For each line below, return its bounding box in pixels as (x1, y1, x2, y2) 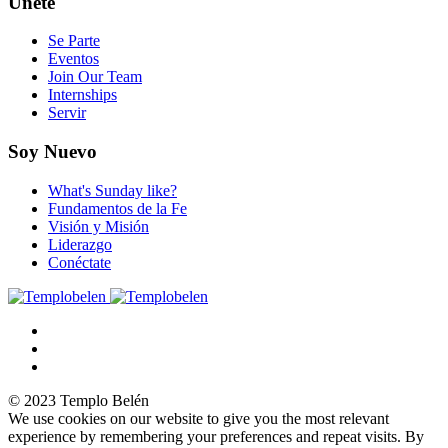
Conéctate (48, 253, 111, 271)
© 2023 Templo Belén (8, 391, 149, 409)
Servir (48, 104, 86, 122)
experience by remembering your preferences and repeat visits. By (8, 427, 424, 445)
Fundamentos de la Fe (48, 199, 187, 217)
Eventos (48, 50, 99, 68)
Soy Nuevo (8, 141, 97, 163)
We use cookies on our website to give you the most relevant (8, 409, 389, 427)
